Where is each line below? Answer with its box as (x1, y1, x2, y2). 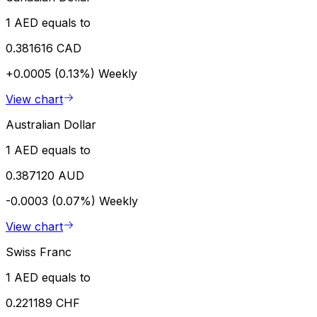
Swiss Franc (6, 244, 71, 259)
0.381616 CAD (6, 40, 81, 55)
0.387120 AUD (6, 168, 84, 183)
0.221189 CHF (6, 295, 80, 310)
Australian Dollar (6, 117, 96, 132)
